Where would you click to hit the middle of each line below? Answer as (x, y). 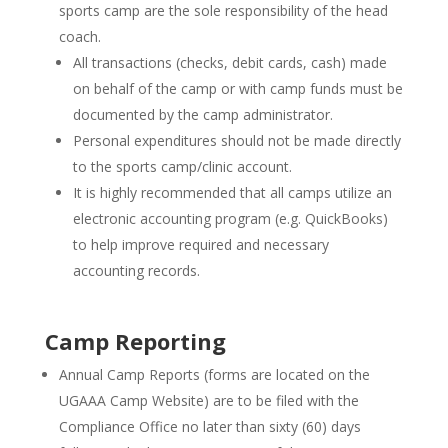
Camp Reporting (135, 341)
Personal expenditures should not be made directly (236, 140)
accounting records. (136, 270)
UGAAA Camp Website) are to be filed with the (208, 400)
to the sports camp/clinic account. (182, 166)
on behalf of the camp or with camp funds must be (237, 88)
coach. (79, 36)
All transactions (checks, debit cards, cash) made (229, 62)
